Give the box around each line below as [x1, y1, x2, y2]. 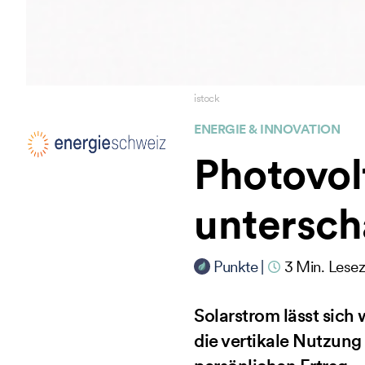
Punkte [213, 257, 258, 276]
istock [194, 91, 220, 105]
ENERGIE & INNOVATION [194, 120, 341, 137]
